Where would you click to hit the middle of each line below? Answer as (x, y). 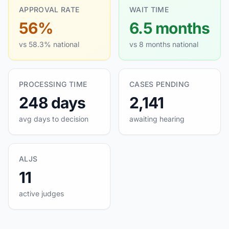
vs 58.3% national (49, 44)
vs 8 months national (164, 44)
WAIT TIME (149, 9)
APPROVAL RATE (49, 9)
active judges (41, 193)
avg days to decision (54, 119)
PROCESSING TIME (53, 84)
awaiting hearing (157, 119)
